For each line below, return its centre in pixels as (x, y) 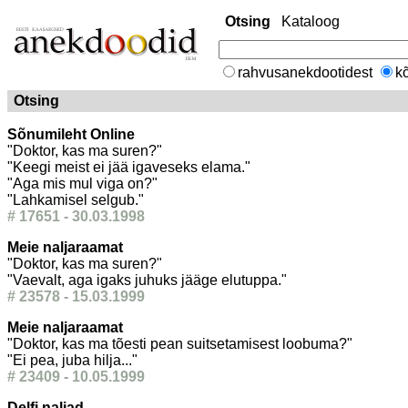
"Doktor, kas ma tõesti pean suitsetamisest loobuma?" (180, 344)
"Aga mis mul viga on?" (82, 184)
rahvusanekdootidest (307, 72)
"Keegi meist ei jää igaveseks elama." (129, 167)
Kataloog (311, 21)
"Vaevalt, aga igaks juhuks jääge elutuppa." (147, 280)
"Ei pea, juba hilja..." (72, 360)
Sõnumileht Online (71, 134)
